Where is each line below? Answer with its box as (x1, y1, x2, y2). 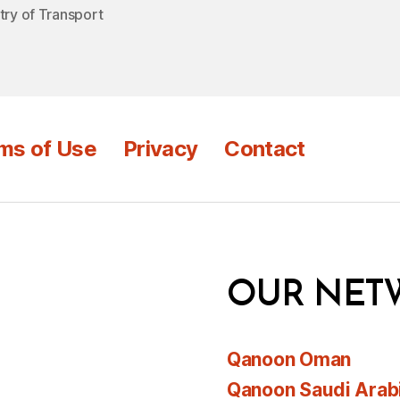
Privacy (123, 135, 198, 162)
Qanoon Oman (227, 347, 352, 371)
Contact (224, 135, 305, 162)
